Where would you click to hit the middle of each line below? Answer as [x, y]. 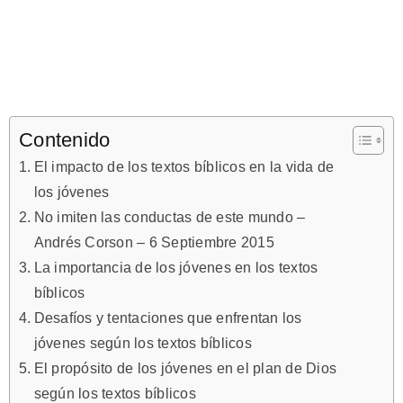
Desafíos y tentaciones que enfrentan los [168, 318]
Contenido [65, 140]
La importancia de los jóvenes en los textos [176, 268]
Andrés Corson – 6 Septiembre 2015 [154, 242]
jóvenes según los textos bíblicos [143, 343]
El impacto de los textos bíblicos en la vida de [184, 167]
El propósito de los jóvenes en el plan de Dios [185, 368]
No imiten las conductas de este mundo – [170, 217]
